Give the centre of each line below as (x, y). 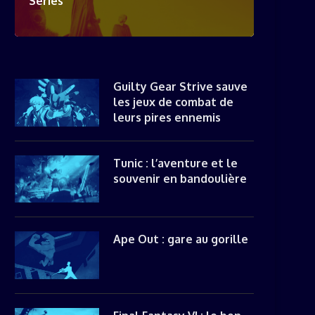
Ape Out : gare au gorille (181, 239)
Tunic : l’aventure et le (175, 163)
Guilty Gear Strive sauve (180, 86)
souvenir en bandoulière (180, 178)
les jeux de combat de (173, 102)
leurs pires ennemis (167, 117)
